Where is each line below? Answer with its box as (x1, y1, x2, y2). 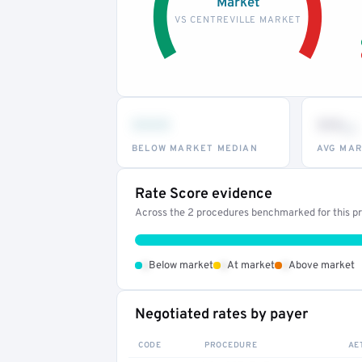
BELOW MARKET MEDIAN (132, 142, 258, 154)
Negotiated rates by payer (135, 305, 308, 324)
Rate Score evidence (135, 184, 272, 204)
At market (227, 259, 275, 272)
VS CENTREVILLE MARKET (174, 14, 301, 26)
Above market (288, 259, 355, 272)
